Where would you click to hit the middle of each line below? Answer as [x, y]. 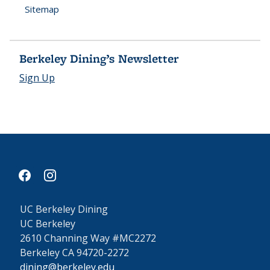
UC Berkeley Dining [64, 209]
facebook [40, 171]
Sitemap [42, 9]
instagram [61, 171]
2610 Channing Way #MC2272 [88, 238]
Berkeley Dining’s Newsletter [99, 58]
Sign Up [37, 78]
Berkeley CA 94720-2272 [74, 253]
